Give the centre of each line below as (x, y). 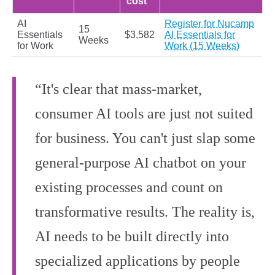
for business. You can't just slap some (145, 138)
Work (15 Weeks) (202, 46)
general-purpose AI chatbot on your (141, 163)
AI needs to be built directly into (132, 237)
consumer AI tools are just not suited (144, 114)
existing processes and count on (129, 188)
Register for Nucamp (209, 24)
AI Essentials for (200, 35)
